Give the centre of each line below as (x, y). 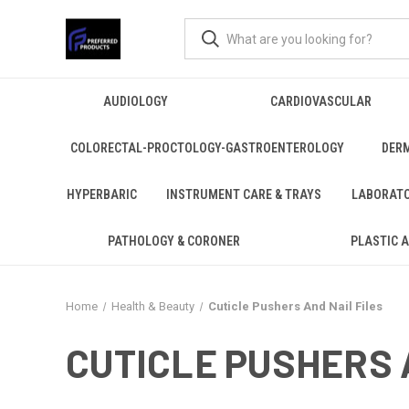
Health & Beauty (152, 306)
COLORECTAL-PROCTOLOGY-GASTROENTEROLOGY (208, 148)
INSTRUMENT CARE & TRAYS (244, 194)
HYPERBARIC (102, 194)
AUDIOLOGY (135, 101)
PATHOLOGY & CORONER (173, 241)
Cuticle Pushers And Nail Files (295, 306)
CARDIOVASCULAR (320, 101)
